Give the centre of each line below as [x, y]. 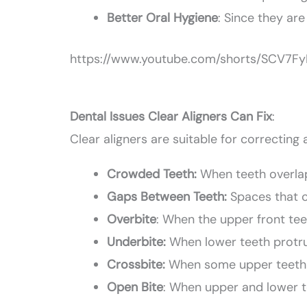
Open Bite [135, 287]
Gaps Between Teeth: [167, 197]
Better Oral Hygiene [163, 18]
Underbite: [137, 242]
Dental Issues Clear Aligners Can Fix [171, 117]
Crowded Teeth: [152, 174]
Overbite [132, 220]
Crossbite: [136, 265]
